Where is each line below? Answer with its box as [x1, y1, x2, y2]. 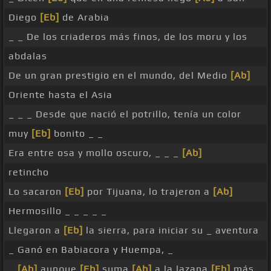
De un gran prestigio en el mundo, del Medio [8, 70, 230, 82]
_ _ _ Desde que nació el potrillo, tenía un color [8, 108, 241, 120]
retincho [8, 166, 49, 178]
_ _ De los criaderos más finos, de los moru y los [8, 31, 247, 43]
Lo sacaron [8, 186, 65, 198]
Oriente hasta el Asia [8, 89, 113, 101]
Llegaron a [8, 224, 64, 237]
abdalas [8, 50, 47, 62]
